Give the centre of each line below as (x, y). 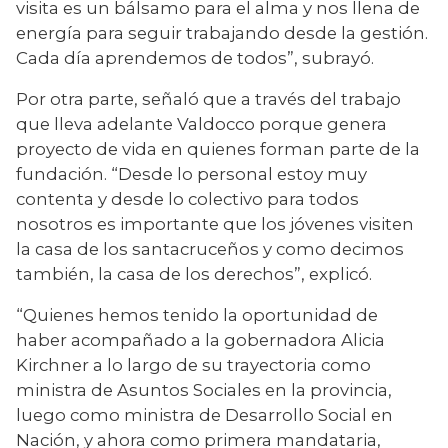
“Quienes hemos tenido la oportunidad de (197, 314)
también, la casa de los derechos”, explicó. (194, 273)
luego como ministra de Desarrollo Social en (204, 414)
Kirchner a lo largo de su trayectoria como (193, 364)
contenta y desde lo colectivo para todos (187, 198)
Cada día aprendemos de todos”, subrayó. (195, 57)
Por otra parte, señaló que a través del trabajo (208, 98)
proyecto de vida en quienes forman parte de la (218, 148)
